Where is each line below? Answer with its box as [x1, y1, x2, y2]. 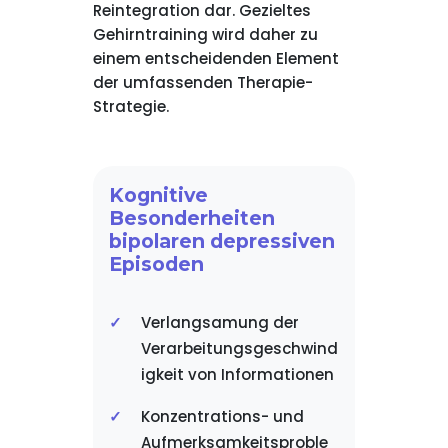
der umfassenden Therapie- [92, 72, 313, 93]
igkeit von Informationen [140, 364, 334, 385]
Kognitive [108, 183, 208, 207]
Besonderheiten [108, 206, 275, 230]
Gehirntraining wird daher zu [92, 24, 318, 45]
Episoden [108, 252, 204, 276]
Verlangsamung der [140, 312, 299, 333]
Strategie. [92, 96, 169, 117]
